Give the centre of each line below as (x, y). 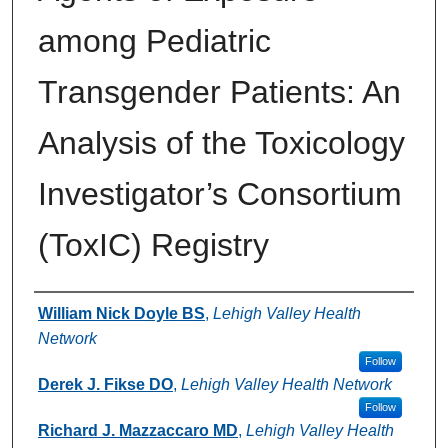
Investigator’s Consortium (219, 193)
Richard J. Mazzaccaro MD (137, 430)
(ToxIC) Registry (153, 244)
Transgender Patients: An (219, 91)
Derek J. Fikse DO (105, 384)
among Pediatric (154, 40)
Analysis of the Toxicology (221, 142)
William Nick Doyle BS (121, 313)
